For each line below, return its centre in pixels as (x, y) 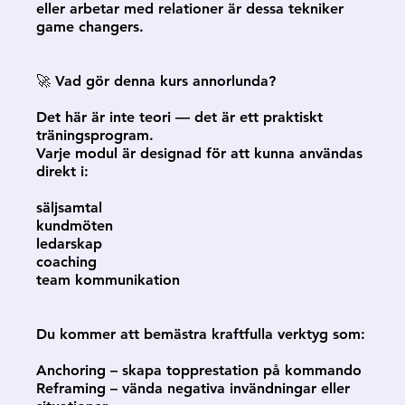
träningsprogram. (95, 135)
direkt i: (62, 171)
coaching (66, 262)
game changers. (90, 27)
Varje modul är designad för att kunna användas (199, 153)
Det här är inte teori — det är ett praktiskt (179, 117)
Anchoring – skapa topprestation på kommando (199, 370)
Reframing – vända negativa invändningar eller (193, 388)
